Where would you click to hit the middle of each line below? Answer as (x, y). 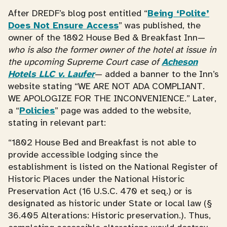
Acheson (180, 62)
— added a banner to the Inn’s (157, 74)
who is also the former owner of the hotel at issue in (112, 50)
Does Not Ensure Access (63, 25)
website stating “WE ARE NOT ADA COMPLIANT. (106, 86)
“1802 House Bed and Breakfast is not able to (102, 142)
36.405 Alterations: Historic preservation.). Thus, (109, 215)
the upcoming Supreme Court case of (84, 62)
